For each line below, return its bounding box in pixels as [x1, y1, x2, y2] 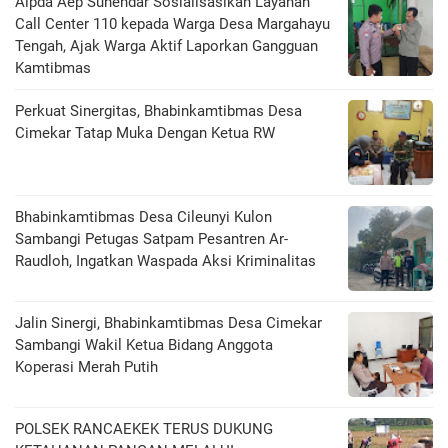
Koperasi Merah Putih [15, 357, 158, 376]
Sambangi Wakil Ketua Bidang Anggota [15, 335, 273, 354]
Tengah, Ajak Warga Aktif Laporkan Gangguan [15, 36, 318, 55]
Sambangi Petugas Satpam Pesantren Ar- [15, 229, 288, 248]
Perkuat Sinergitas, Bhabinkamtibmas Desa [15, 101, 302, 120]
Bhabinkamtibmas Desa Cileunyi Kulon [15, 207, 272, 226]
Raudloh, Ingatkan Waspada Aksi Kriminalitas [15, 251, 316, 270]
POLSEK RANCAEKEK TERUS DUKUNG [15, 419, 273, 438]
